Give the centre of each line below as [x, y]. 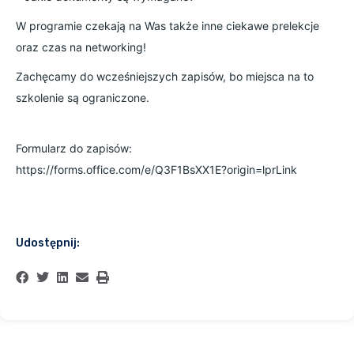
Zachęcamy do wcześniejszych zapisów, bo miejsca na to [165, 76]
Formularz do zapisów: [74, 148]
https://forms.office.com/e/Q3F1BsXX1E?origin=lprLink [156, 169]
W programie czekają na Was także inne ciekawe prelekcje [168, 25]
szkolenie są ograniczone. [83, 97]
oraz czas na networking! [81, 47]
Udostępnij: [48, 243]
